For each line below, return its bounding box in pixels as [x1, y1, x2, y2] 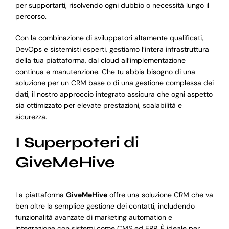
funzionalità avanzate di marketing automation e [15, 212, 172, 222]
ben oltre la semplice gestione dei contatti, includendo [15, 201, 195, 211]
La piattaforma [15, 190, 66, 199]
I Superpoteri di [15, 133, 139, 152]
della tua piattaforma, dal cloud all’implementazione [15, 56, 186, 65]
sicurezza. [15, 112, 47, 122]
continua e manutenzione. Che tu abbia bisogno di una [15, 67, 195, 77]
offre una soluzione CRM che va [107, 190, 213, 199]
